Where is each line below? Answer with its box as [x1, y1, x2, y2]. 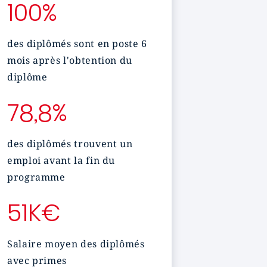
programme [7, 170, 66, 184]
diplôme [7, 70, 48, 83]
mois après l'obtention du [7, 54, 132, 67]
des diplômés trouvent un [7, 137, 133, 150]
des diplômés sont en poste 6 [7, 37, 147, 50]
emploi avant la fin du [7, 154, 116, 167]
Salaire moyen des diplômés [7, 237, 145, 250]
